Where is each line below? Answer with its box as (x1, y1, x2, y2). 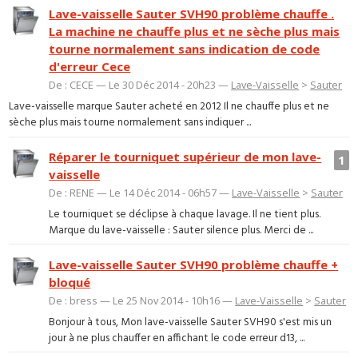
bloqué (49, 274, 91, 291)
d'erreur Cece (49, 58, 131, 75)
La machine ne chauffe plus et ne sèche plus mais (49, 23, 340, 40)
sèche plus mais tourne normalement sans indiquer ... (9, 113, 252, 131)
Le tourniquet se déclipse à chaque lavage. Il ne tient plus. (49, 205, 321, 223)
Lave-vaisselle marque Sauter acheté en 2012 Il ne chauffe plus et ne (9, 97, 330, 115)
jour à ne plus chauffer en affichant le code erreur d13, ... (49, 329, 305, 347)
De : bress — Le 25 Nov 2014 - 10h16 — (49, 293, 236, 308)
